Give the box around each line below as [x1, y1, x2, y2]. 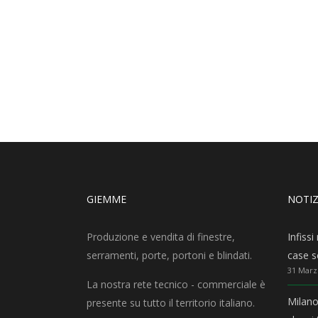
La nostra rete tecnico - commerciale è [87, 278, 265, 291]
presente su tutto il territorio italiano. [87, 296, 255, 309]
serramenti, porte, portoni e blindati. [87, 248, 252, 262]
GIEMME [87, 192, 126, 206]
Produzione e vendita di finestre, [87, 230, 235, 243]
